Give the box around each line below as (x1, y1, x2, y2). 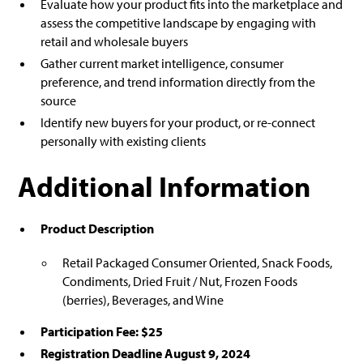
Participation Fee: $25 (40, 323, 163, 340)
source (40, 92, 76, 109)
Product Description (40, 220, 154, 237)
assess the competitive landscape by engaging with (40, 15, 316, 32)
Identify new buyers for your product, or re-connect (40, 114, 315, 131)
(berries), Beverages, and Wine (62, 292, 224, 309)
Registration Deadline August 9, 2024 (40, 344, 250, 361)
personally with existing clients (40, 133, 206, 150)
